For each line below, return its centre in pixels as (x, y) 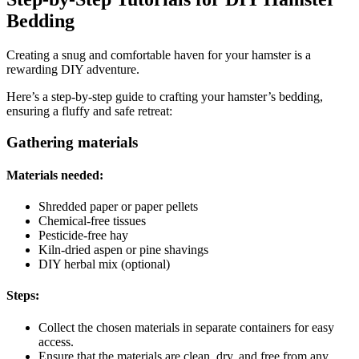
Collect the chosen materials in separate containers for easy (186, 327)
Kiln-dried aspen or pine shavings (123, 250)
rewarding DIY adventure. (73, 69)
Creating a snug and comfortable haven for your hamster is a (159, 54)
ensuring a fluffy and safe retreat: (89, 111)
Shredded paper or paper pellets (118, 207)
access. (56, 341)
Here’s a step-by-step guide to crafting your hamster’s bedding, (165, 96)
